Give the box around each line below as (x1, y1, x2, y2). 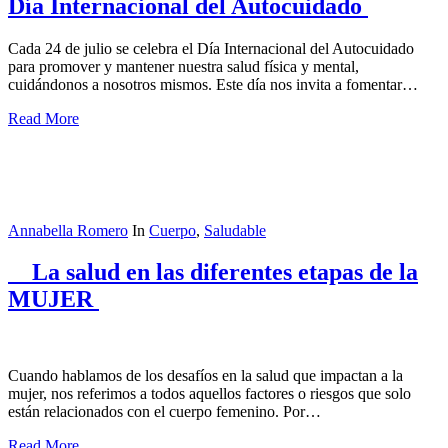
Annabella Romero (8, 221, 128, 239)
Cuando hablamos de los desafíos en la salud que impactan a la (8, 367, 403, 385)
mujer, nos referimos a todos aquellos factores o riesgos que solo (8, 385, 411, 403)
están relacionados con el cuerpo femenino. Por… (8, 403, 321, 421)
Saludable (204, 221, 266, 239)
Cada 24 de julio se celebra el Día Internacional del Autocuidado (8, 39, 414, 57)
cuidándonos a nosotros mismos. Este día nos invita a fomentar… (8, 75, 418, 93)
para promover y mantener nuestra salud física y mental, (8, 57, 359, 75)
